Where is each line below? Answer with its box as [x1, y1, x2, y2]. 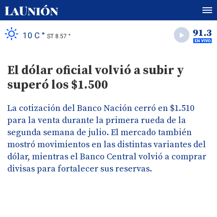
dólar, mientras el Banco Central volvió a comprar [7, 151, 206, 162]
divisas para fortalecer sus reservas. [7, 163, 152, 174]
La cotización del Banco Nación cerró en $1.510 [7, 103, 194, 114]
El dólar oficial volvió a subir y [7, 63, 184, 78]
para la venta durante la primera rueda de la [7, 115, 186, 126]
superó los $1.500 [7, 77, 108, 93]
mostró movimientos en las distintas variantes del [7, 139, 206, 150]
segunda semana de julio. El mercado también [7, 127, 192, 138]
